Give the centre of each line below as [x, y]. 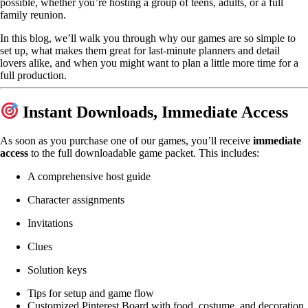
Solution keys [57, 270]
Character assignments [76, 200]
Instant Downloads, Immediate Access [154, 112]
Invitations [50, 223]
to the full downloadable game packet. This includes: [144, 153]
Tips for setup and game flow [91, 294]
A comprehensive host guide [89, 177]
